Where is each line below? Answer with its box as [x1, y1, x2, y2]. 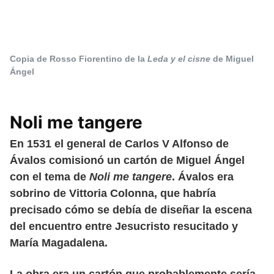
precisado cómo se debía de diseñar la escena [10, 203, 252, 216]
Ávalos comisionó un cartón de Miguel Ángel [10, 154, 245, 166]
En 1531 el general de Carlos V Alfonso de [10, 137, 229, 150]
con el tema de [10, 170, 89, 183]
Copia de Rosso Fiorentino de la [10, 54, 147, 64]
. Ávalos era [172, 170, 234, 183]
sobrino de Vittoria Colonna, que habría [10, 187, 216, 199]
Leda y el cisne [147, 54, 210, 64]
